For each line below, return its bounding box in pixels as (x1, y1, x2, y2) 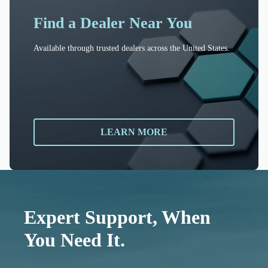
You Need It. (24, 229, 125, 251)
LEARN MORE (100, 127, 167, 138)
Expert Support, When (24, 206, 211, 229)
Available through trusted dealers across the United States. (33, 43, 230, 53)
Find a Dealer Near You (33, 14, 192, 32)
